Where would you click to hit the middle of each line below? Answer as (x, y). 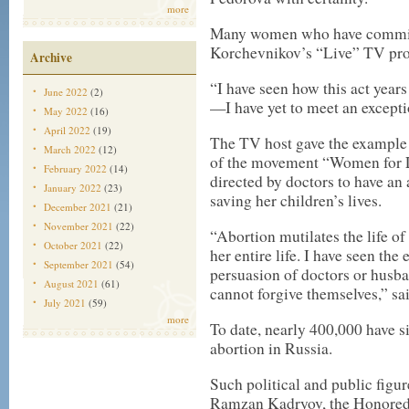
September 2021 (79, 264)
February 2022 (75, 168)
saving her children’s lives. (296, 200)
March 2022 (70, 149)
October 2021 (73, 245)
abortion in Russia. (271, 348)
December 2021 (78, 207)
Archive (51, 58)
